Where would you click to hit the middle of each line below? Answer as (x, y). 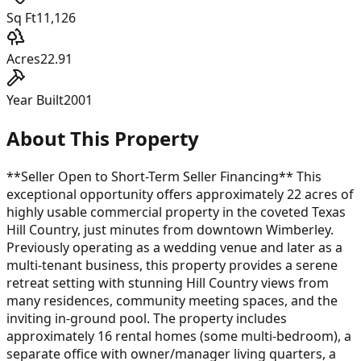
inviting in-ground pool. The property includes (147, 318)
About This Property (103, 138)
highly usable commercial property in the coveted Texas (176, 212)
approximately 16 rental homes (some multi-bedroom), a (179, 336)
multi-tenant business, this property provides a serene (172, 265)
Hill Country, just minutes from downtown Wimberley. (170, 229)
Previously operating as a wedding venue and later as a (174, 247)
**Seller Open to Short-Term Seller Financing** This (164, 176)
